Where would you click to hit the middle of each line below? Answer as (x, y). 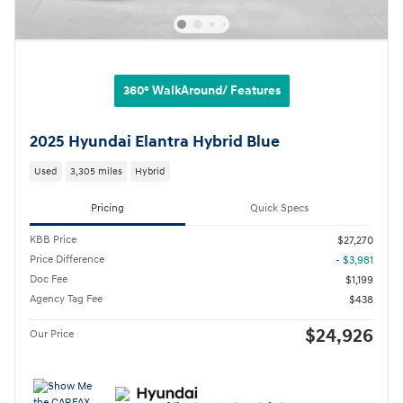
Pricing (107, 209)
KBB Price (53, 239)
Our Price (52, 334)
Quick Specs (279, 209)
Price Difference (67, 259)
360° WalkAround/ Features (201, 90)
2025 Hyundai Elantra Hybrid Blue (155, 142)
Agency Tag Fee (66, 299)
